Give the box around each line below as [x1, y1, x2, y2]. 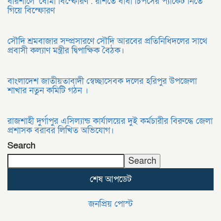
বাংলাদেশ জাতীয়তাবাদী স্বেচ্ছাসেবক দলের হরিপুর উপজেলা [7, 75, 197, 87]
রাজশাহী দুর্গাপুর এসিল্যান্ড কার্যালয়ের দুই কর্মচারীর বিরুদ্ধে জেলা [7, 115, 213, 127]
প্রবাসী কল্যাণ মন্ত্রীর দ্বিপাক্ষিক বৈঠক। [7, 45, 124, 56]
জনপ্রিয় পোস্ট [88, 198, 133, 210]
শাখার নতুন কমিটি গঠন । [7, 85, 88, 96]
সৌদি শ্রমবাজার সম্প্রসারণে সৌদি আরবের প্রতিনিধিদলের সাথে [7, 36, 207, 47]
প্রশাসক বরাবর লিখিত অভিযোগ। [7, 125, 114, 136]
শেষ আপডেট [89, 174, 132, 185]
